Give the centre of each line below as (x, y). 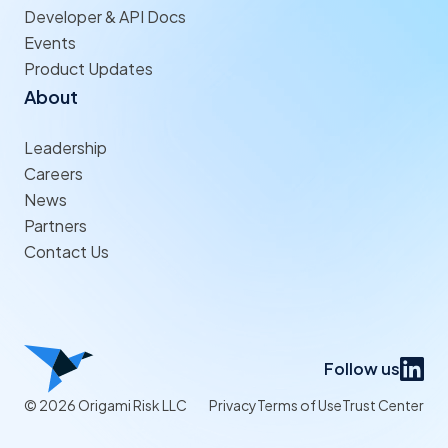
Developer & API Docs (105, 16)
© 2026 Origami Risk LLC (105, 404)
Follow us (362, 368)
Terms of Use (299, 404)
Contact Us (66, 251)
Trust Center (383, 404)
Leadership (65, 147)
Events (50, 42)
